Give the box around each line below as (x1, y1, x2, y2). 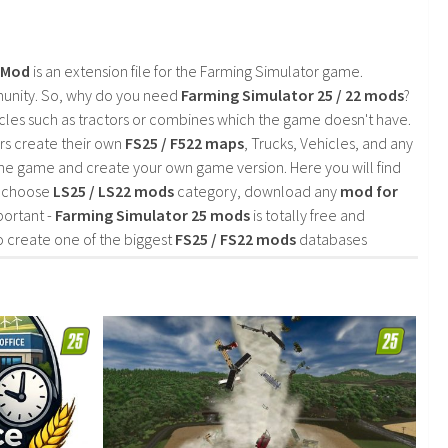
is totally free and (250, 205, 365, 226)
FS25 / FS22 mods (175, 229, 296, 250)
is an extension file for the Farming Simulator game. (30, 61, 363, 82)
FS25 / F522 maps (125, 133, 244, 154)
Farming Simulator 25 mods (55, 205, 250, 226)
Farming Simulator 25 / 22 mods (181, 85, 404, 106)
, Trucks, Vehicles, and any (244, 133, 413, 154)
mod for (340, 181, 398, 202)
